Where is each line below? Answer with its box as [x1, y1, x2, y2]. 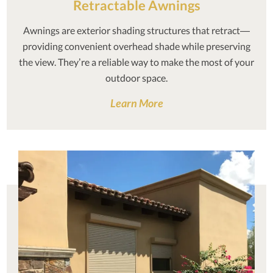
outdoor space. [105, 71, 168, 83]
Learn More [110, 96, 163, 110]
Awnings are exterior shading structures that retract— [23, 24, 250, 36]
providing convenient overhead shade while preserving [23, 40, 250, 52]
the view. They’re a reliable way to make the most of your [19, 55, 254, 68]
